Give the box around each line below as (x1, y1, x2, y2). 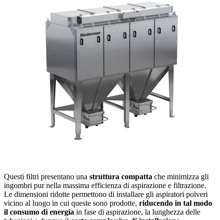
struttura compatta (89, 172, 152, 181)
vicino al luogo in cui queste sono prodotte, (4, 198, 137, 207)
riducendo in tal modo (137, 198, 212, 207)
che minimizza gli (152, 172, 209, 181)
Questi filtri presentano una (4, 172, 89, 181)
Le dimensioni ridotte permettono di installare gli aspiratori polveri (4, 190, 208, 198)
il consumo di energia (4, 207, 74, 216)
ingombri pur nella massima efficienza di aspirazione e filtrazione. (4, 181, 206, 190)
